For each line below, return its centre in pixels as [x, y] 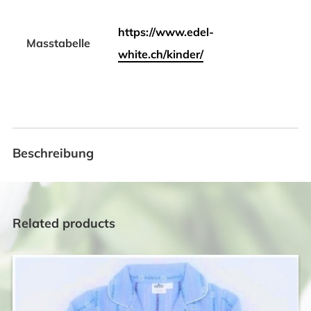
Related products [64, 224]
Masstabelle [58, 43]
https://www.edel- [166, 32]
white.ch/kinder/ [160, 54]
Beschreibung [53, 153]
